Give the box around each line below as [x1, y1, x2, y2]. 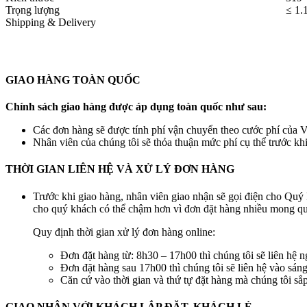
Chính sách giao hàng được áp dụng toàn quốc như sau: [5, 101, 267, 113]
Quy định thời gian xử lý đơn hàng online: [33, 225, 215, 238]
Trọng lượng [5, 3, 60, 16]
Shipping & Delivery [5, 16, 96, 28]
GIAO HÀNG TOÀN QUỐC [5, 73, 140, 86]
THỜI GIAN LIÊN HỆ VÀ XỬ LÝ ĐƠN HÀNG [5, 163, 234, 175]
